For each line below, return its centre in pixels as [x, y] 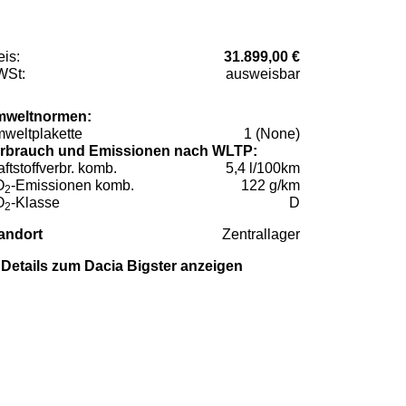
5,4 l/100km [263, 168]
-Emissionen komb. [72, 185]
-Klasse [35, 202]
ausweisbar [263, 73]
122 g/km [271, 185]
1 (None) [272, 133]
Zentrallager [261, 234]
